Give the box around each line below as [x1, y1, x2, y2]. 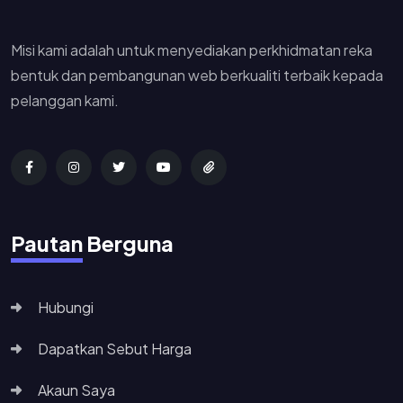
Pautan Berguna [11, 228, 174, 256]
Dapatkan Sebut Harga [38, 338, 192, 358]
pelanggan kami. [11, 90, 119, 110]
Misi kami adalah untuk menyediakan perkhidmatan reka [11, 40, 372, 59]
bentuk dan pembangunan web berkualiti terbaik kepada [11, 65, 383, 85]
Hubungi [38, 297, 94, 317]
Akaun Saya [38, 380, 115, 399]
